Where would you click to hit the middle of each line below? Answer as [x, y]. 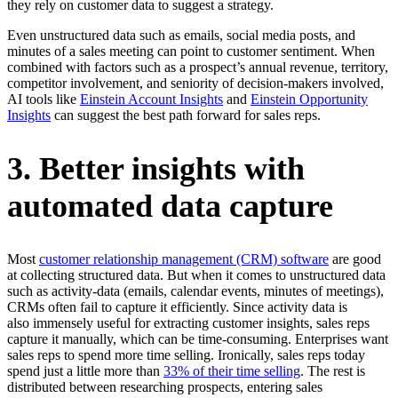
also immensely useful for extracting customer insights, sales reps [188, 322]
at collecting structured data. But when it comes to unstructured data [196, 275]
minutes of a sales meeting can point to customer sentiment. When [191, 52]
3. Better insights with [156, 169]
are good [355, 259]
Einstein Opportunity [309, 99]
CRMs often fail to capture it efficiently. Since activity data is [177, 306]
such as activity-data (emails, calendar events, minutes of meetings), [195, 291]
